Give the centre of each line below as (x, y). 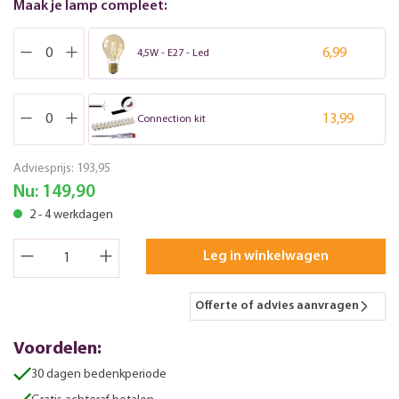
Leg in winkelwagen (266, 256)
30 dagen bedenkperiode (99, 374)
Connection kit (171, 119)
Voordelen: (57, 349)
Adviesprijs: (45, 168)
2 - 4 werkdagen (70, 215)
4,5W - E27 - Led (173, 53)
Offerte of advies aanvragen (277, 305)
